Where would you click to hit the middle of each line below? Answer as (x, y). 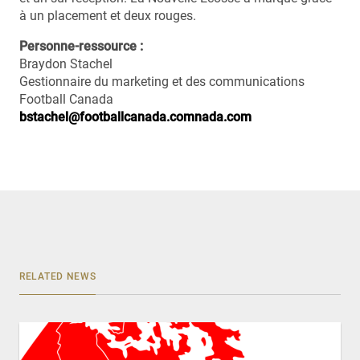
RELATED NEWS (58, 276)
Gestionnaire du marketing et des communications (162, 81)
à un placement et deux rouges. (108, 15)
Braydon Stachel (66, 63)
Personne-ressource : (81, 46)
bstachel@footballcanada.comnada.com (135, 117)
